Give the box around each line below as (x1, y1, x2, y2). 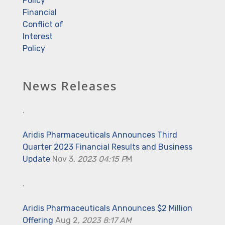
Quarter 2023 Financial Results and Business (23, 142, 192, 152)
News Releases (23, 77, 117, 94)
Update (23, 154, 50, 164)
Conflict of (23, 20, 63, 30)
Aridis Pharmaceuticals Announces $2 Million (23, 203, 192, 213)
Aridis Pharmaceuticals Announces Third (23, 130, 177, 140)
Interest (23, 32, 53, 42)
